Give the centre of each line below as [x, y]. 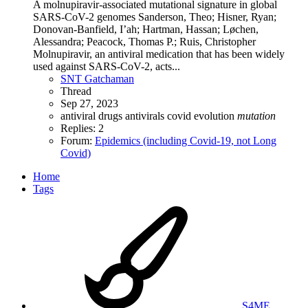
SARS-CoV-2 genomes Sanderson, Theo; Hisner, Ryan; [155, 17]
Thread [76, 91]
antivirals [146, 116]
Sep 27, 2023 [89, 104]
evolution [216, 116]
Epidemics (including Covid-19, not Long [186, 141]
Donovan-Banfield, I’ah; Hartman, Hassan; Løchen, [146, 30]
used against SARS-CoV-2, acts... [107, 67]
